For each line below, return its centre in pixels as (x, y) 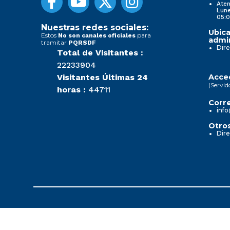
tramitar (55, 42)
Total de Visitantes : (100, 52)
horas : (71, 89)
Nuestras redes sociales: (95, 27)
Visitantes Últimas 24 (102, 77)
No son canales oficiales (97, 35)
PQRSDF (82, 42)
